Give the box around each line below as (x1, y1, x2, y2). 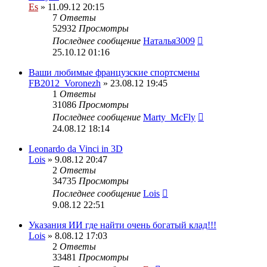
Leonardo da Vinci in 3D (29, 143, 123, 154)
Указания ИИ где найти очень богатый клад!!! (29, 219, 216, 230)
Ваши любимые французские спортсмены (29, 67, 200, 77)
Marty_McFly (143, 111, 195, 122)
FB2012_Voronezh (29, 77, 101, 88)
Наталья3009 (143, 35, 195, 46)
